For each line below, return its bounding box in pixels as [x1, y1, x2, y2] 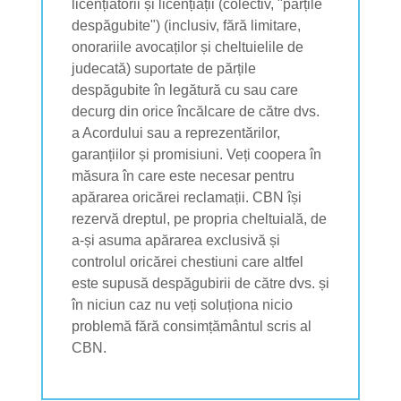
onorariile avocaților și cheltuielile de [72, 38, 303, 55]
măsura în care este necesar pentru [72, 167, 294, 183]
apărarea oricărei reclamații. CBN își [72, 189, 302, 205]
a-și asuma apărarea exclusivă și [72, 232, 280, 248]
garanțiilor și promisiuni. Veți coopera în [72, 146, 321, 162]
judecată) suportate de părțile [72, 60, 256, 76]
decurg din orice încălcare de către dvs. [72, 103, 320, 119]
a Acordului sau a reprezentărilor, [72, 124, 280, 141]
